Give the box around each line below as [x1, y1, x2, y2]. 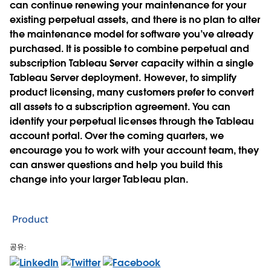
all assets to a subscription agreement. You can [10, 100, 230, 113]
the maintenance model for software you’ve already [10, 27, 253, 41]
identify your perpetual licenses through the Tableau [10, 114, 254, 128]
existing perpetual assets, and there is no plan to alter [10, 13, 261, 26]
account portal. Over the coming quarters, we [10, 129, 224, 142]
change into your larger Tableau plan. [10, 172, 188, 186]
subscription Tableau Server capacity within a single [10, 56, 253, 70]
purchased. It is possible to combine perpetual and [10, 42, 249, 55]
